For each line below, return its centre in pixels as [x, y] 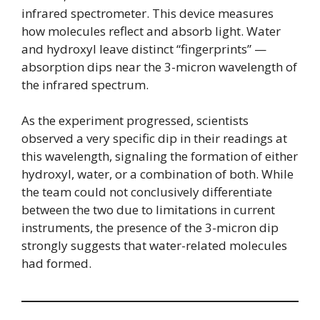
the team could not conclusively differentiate [147, 192]
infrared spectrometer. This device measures [147, 13]
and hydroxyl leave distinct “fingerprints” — [144, 49]
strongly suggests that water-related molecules [154, 246]
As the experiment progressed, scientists [135, 121]
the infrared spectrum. [85, 84]
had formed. [56, 264]
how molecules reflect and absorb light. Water [151, 31]
